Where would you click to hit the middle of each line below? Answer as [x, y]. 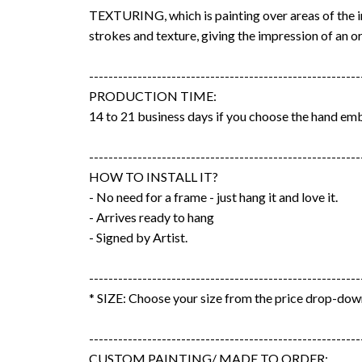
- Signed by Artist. [138, 237]
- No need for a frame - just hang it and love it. [213, 196]
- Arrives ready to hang [151, 217]
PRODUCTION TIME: [152, 95]
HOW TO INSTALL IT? [153, 176]
